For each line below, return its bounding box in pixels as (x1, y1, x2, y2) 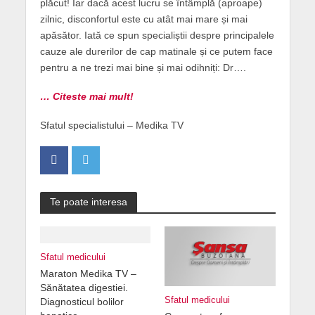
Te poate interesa (49, 195, 127, 207)
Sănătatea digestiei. (39, 281, 128, 293)
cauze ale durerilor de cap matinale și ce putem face (39, 46, 273, 57)
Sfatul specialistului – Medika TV (39, 119, 184, 131)
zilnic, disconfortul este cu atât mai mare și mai (39, 13, 247, 25)
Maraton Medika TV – (39, 267, 136, 279)
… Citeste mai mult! (39, 90, 134, 102)
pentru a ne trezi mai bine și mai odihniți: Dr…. (39, 62, 246, 73)
